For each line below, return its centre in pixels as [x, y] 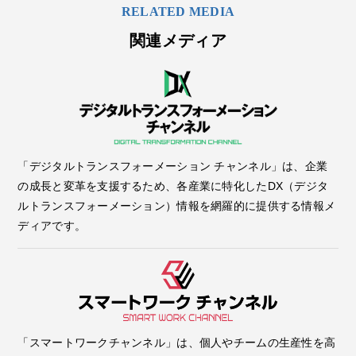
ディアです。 [52, 226]
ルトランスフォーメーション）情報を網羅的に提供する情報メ [177, 206]
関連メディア [178, 41]
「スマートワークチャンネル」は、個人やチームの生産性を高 [177, 342]
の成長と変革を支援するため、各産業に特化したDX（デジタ [173, 186]
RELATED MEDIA [178, 12]
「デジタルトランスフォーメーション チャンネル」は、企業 [173, 166]
